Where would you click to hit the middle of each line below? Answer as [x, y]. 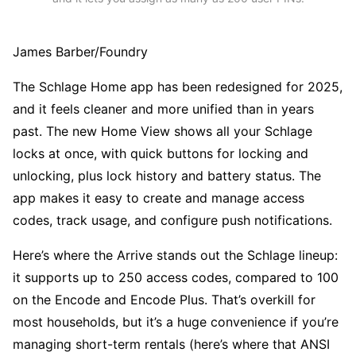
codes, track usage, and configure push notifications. [172, 221]
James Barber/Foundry [80, 52]
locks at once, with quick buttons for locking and [161, 154]
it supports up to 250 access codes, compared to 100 [176, 278]
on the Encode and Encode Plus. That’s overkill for [164, 300]
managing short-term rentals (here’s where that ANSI [171, 344]
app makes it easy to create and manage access [159, 198]
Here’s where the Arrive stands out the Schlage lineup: [175, 255]
